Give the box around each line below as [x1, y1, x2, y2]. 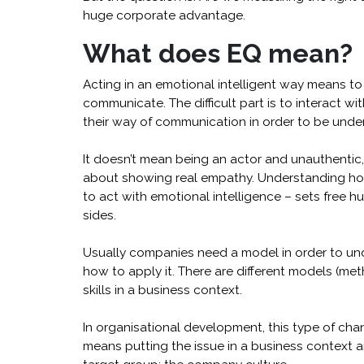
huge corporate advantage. [83, 8, 245, 24]
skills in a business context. [83, 283, 242, 298]
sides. [83, 208, 116, 223]
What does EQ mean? [83, 38, 353, 69]
